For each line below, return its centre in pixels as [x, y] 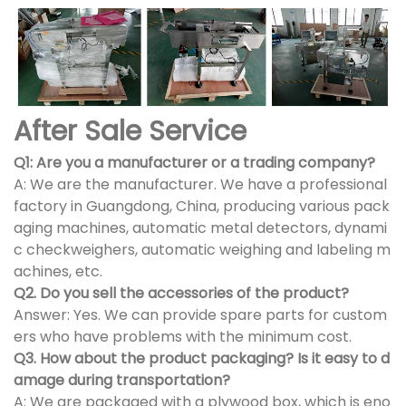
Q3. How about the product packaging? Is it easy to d [202, 358]
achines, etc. [58, 271]
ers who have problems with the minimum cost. [183, 336]
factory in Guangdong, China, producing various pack [202, 206]
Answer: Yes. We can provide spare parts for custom [200, 314]
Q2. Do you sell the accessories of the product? [181, 293]
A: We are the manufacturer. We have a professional [200, 184]
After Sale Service [130, 131]
